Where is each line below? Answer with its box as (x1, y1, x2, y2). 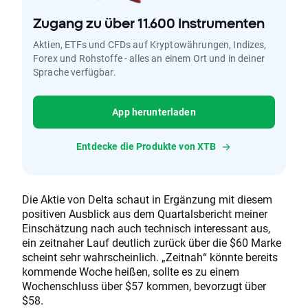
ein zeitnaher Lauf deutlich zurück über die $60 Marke (22, 235, 281, 250)
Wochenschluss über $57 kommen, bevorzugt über (22, 278, 266, 294)
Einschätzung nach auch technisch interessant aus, (22, 221, 270, 236)
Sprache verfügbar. (33, 65, 116, 79)
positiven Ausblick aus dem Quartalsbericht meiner (22, 206, 267, 221)
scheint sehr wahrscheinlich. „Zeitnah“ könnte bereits (22, 250, 278, 265)
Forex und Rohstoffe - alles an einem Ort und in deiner (33, 52, 265, 65)
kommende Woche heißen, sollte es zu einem (22, 264, 239, 279)
